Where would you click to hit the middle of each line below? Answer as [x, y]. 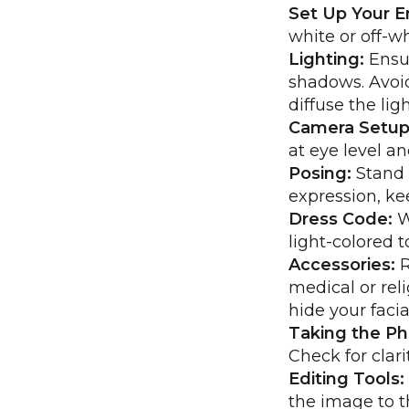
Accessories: [342, 265]
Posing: [320, 174]
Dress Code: [341, 220]
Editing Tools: [347, 379]
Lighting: [327, 60]
